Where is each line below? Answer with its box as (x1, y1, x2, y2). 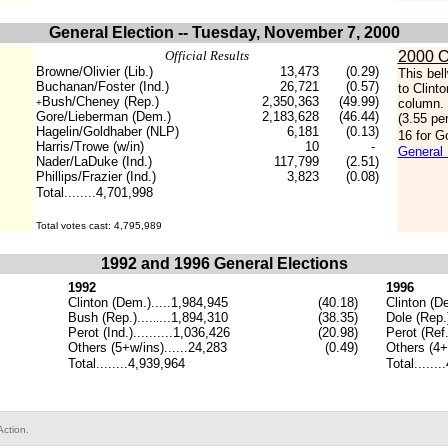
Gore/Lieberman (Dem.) (35, 109, 171, 124)
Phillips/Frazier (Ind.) (35, 169, 156, 184)
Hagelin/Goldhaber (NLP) (35, 124, 179, 139)
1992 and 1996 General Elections (100, 255, 348, 272)
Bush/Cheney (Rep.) (41, 94, 159, 109)
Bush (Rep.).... (67, 310, 153, 325)
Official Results (164, 48, 255, 63)
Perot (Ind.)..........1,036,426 (67, 325, 230, 340)
